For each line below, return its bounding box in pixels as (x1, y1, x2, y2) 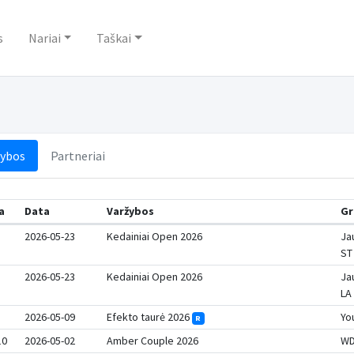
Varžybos (107, 204, 155, 218)
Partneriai (50, 148, 105, 164)
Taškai (96, 30, 132, 46)
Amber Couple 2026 (107, 333, 199, 348)
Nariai (28, 30, 61, 46)
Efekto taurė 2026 (107, 310, 193, 324)
